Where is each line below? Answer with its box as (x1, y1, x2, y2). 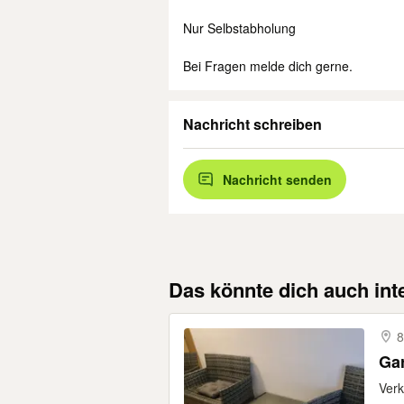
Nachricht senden (223, 170, 332, 188)
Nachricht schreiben (183, 114, 322, 134)
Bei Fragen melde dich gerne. (183, 57, 353, 75)
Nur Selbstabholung (183, 19, 296, 37)
